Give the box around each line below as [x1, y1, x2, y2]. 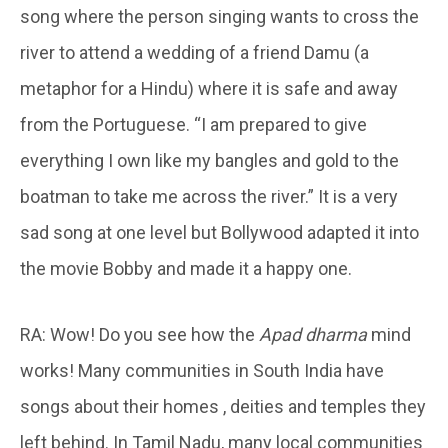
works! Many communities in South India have [20, 359, 384, 381]
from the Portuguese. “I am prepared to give [20, 113, 367, 135]
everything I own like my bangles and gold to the [20, 149, 399, 171]
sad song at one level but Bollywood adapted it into [20, 221, 419, 243]
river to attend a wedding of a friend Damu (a [20, 41, 369, 63]
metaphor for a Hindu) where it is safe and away [20, 77, 398, 99]
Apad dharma [259, 323, 367, 345]
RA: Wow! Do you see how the [20, 323, 259, 345]
